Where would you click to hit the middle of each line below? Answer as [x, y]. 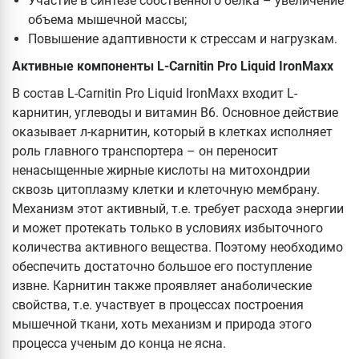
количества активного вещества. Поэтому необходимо [177, 248]
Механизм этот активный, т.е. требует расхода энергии [178, 209]
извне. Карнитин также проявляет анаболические [162, 286]
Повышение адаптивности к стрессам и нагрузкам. [184, 39]
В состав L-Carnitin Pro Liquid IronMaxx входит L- [155, 94]
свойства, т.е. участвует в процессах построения [158, 305]
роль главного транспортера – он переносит [145, 151]
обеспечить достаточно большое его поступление [162, 267]
